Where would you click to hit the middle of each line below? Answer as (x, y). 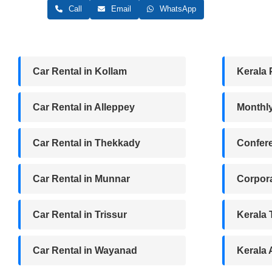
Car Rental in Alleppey (84, 107)
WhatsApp (177, 8)
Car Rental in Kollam (80, 71)
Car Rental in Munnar (81, 178)
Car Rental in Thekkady (87, 143)
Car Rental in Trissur (80, 214)
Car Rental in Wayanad (85, 250)
